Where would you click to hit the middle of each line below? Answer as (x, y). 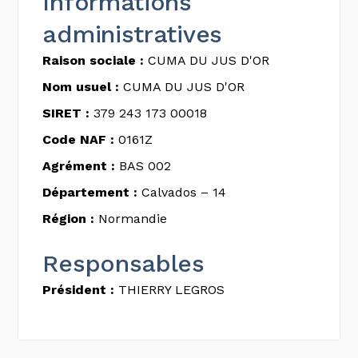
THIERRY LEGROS (170, 289)
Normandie (131, 218)
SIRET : (66, 113)
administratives (132, 34)
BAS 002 (143, 165)
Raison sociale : (93, 60)
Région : (69, 218)
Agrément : (79, 165)
